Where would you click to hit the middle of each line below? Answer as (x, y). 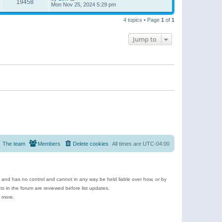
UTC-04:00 (156, 144)
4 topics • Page (142, 20)
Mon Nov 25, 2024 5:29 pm (83, 4)
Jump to (145, 39)
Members (49, 144)
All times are (127, 144)
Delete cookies (91, 144)
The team (14, 144)
